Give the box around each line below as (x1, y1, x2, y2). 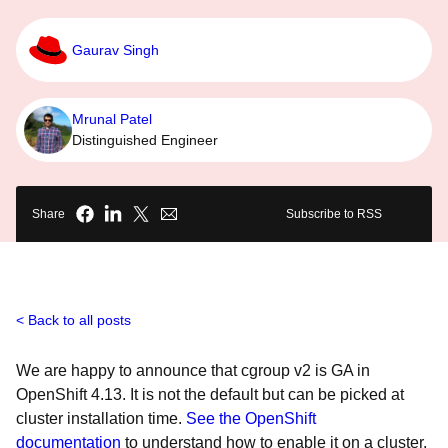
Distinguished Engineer (72, 132, 218, 148)
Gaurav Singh (72, 41, 159, 58)
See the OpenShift (186, 410, 316, 427)
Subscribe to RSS (286, 207, 382, 221)
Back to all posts (28, 312, 131, 328)
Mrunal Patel (72, 111, 152, 127)
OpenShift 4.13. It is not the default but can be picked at (16, 386, 404, 403)
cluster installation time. (16, 410, 186, 427)
